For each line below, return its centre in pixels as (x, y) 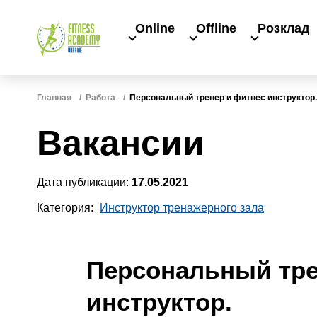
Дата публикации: (84, 182)
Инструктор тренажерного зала (182, 208)
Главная (54, 98)
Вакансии (121, 143)
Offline (216, 28)
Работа (100, 98)
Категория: (67, 208)
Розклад (283, 28)
